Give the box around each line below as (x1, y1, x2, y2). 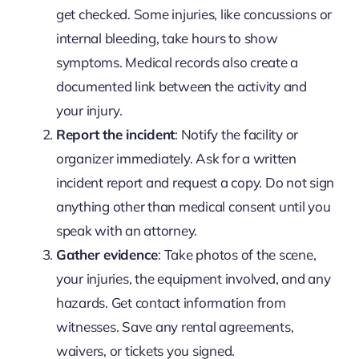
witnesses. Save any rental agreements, (55, 317, 294, 335)
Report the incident (55, 125, 175, 143)
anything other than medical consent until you (55, 197, 331, 215)
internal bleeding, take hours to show (55, 29, 278, 46)
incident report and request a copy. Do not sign (55, 173, 334, 191)
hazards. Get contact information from (55, 293, 286, 311)
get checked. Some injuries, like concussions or (55, 5, 332, 22)
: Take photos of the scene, (158, 245, 317, 263)
